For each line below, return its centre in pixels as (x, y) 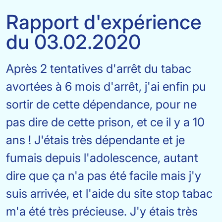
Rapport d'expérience (104, 22)
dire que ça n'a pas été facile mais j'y (104, 176)
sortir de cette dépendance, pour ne (101, 104)
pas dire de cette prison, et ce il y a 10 (105, 122)
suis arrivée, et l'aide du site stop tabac (109, 194)
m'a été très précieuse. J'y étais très (102, 211)
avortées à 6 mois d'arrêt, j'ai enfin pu (106, 86)
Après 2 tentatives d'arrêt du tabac (99, 69)
